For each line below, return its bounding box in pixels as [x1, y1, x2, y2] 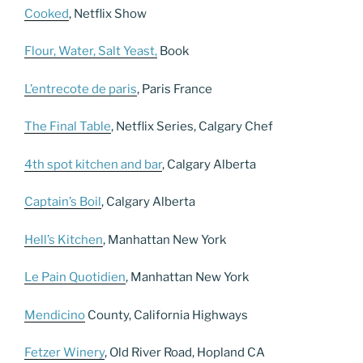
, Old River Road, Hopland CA [105, 345, 265, 361]
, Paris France [137, 81, 212, 96]
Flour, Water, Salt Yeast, [24, 44, 157, 59]
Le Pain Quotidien [24, 270, 126, 285]
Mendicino [24, 307, 85, 322]
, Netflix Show [69, 6, 147, 21]
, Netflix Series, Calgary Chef [111, 119, 273, 135]
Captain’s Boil [24, 194, 101, 210]
